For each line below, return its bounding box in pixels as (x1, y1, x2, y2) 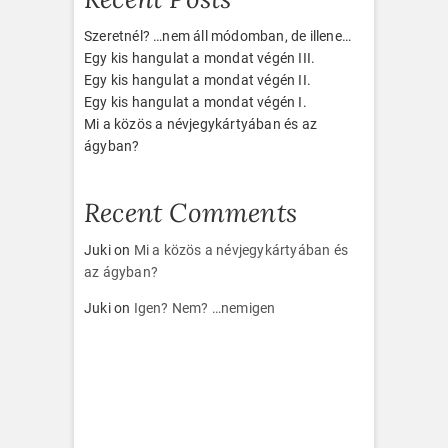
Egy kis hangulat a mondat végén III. (84, 50, 316, 67)
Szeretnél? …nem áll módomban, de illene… (84, 28, 351, 45)
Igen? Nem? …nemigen (133, 300, 276, 317)
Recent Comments (84, 196, 297, 230)
